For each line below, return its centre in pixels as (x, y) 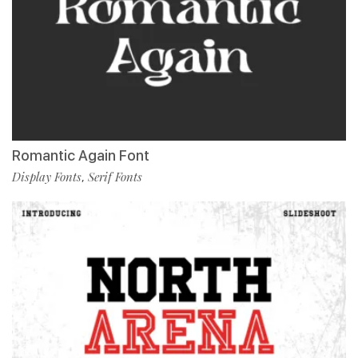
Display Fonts (47, 177)
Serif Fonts (115, 177)
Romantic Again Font (81, 156)
